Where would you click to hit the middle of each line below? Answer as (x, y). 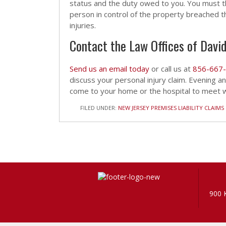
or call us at (171, 69)
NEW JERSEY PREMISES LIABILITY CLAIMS (171, 108)
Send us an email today (109, 69)
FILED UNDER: (99, 108)
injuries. (83, 25)
